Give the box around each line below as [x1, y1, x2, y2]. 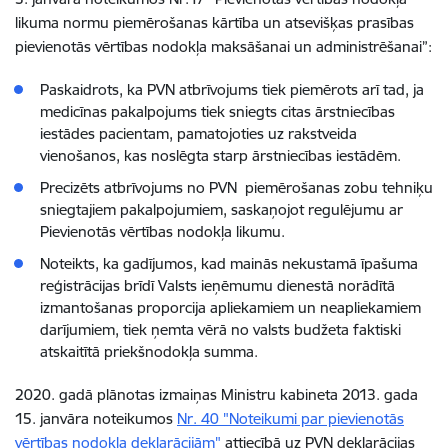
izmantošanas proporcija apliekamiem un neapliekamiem [40, 298, 421, 317]
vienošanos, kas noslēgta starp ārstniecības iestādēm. [40, 146, 401, 165]
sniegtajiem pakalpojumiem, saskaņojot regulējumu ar [40, 200, 403, 219]
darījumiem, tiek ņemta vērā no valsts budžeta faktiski [40, 320, 401, 339]
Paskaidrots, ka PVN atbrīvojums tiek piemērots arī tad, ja [40, 80, 424, 99]
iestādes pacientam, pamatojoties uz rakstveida [40, 124, 357, 143]
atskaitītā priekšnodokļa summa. [40, 342, 258, 361]
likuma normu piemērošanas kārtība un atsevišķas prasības [15, 13, 414, 32]
